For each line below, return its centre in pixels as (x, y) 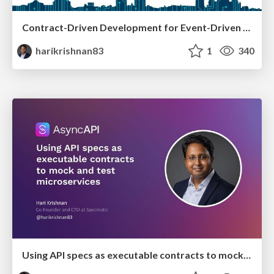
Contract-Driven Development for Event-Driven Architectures (246, 27)
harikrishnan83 (69, 50)
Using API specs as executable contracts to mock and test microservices (247, 255)
